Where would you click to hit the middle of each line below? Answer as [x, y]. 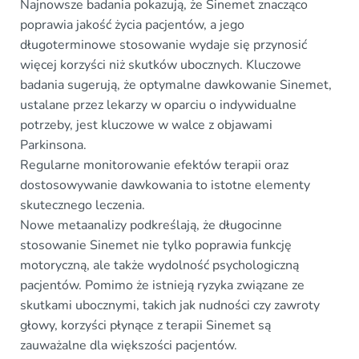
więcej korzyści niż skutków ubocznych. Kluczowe [161, 65]
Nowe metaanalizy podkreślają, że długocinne [151, 225]
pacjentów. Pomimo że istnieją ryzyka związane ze [162, 285]
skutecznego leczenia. [83, 205]
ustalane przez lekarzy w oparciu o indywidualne [158, 105]
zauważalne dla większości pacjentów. [129, 345]
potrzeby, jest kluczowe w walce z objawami [146, 125]
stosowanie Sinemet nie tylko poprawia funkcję [156, 245]
